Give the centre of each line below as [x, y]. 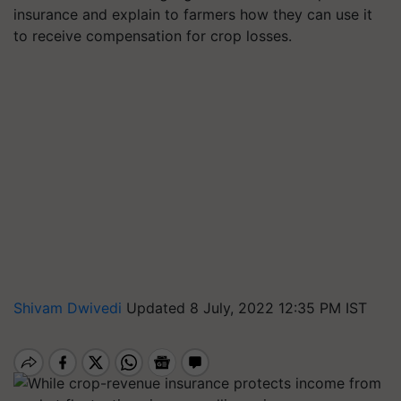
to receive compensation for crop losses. [153, 36]
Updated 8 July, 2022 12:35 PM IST [247, 308]
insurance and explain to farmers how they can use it [193, 14]
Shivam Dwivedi [70, 308]
